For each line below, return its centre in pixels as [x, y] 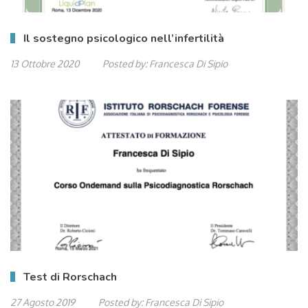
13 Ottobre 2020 [45, 64]
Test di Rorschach [70, 277]
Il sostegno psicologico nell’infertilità [124, 38]
